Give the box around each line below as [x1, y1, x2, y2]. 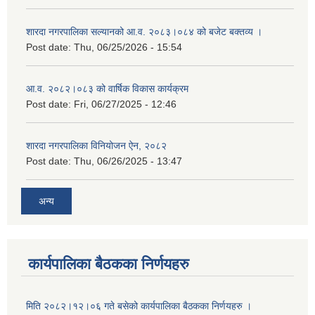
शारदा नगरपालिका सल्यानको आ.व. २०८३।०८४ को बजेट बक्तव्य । [26, 26, 262, 38]
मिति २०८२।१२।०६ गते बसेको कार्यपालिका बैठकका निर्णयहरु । [26, 300, 252, 311]
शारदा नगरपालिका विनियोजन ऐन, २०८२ [26, 140, 167, 152]
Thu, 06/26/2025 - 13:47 [74, 155, 182, 167]
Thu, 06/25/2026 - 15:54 [74, 41, 182, 53]
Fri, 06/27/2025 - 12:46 [74, 98, 176, 110]
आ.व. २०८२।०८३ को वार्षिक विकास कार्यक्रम [26, 83, 188, 95]
